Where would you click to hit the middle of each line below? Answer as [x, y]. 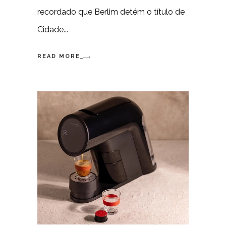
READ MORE [59, 56]
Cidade [50, 30]
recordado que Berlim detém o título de [111, 12]
